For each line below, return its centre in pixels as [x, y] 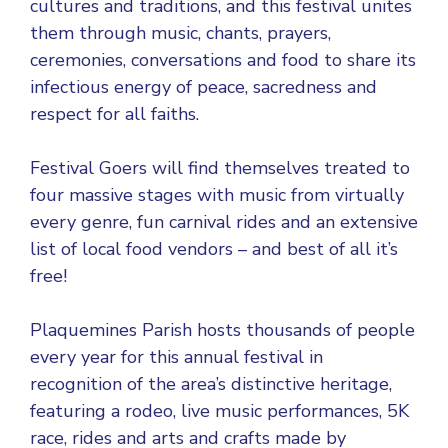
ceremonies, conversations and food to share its [223, 60]
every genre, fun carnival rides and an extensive [224, 222]
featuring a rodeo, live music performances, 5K [219, 411]
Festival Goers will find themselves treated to [220, 168]
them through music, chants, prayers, [180, 33]
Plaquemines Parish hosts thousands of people [222, 330]
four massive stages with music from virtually [217, 195]
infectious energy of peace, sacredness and [203, 87]
